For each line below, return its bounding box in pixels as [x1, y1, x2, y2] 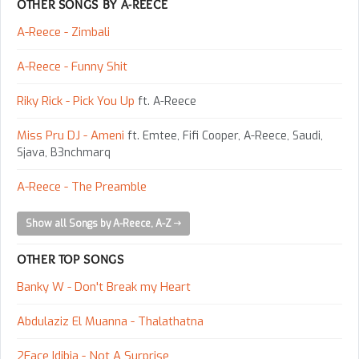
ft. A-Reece [135, 94, 196, 110]
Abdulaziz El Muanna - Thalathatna [17, 313, 204, 330]
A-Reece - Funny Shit [17, 58, 127, 75]
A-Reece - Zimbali [17, 24, 110, 41]
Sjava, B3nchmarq [17, 145, 111, 161]
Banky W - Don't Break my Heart [17, 279, 191, 296]
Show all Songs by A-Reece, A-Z [26, 217, 174, 231]
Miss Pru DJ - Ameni [17, 127, 124, 144]
